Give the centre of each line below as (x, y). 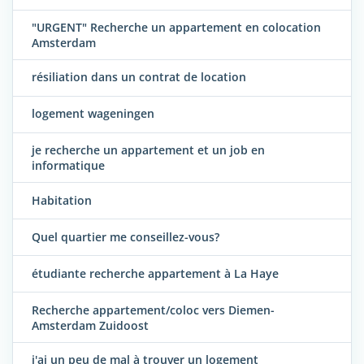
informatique (68, 166)
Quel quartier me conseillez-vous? (126, 236)
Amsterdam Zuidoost (90, 325)
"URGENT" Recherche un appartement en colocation (176, 27)
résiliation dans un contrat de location (139, 77)
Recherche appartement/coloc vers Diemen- (153, 310)
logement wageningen (93, 114)
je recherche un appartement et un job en (148, 150)
